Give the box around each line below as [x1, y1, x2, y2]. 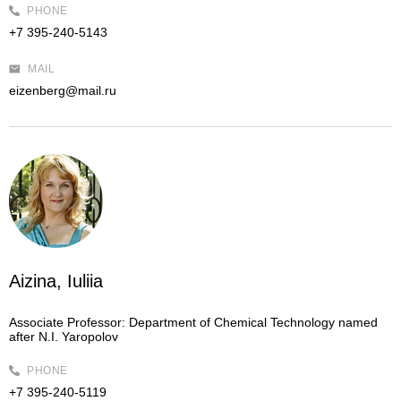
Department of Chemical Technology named [125, 315, 378, 329]
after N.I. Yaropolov [9, 329, 118, 344]
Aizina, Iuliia [9, 271, 103, 291]
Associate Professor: [9, 315, 125, 329]
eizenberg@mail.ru [9, 83, 116, 98]
